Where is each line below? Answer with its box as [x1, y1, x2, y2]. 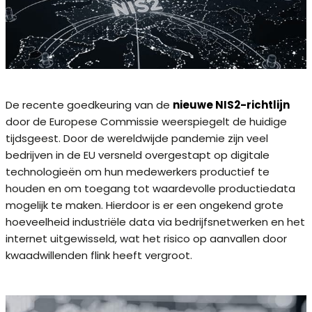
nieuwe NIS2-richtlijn [173, 97, 290, 112]
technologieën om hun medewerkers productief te [6, 164, 270, 179]
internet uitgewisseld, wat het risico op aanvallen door [6, 231, 287, 246]
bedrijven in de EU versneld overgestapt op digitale [6, 147, 270, 162]
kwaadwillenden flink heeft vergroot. [6, 247, 192, 263]
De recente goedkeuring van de [6, 97, 173, 112]
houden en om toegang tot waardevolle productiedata [6, 180, 295, 196]
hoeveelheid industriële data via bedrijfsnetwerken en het [6, 214, 305, 229]
